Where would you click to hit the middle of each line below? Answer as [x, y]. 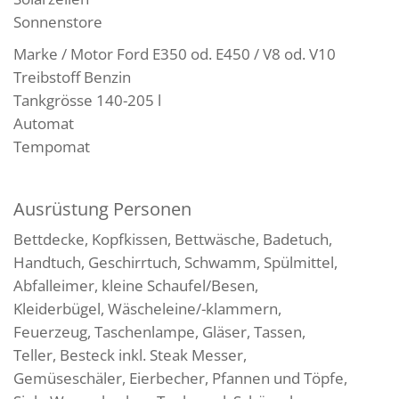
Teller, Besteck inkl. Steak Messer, [130, 354]
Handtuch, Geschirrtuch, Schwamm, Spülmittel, [175, 262]
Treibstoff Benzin [72, 77]
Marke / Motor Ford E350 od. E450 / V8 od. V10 [175, 53]
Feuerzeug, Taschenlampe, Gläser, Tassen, [159, 331]
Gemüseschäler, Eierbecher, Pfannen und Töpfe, [180, 378]
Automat [44, 123]
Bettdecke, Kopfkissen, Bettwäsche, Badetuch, [173, 239]
